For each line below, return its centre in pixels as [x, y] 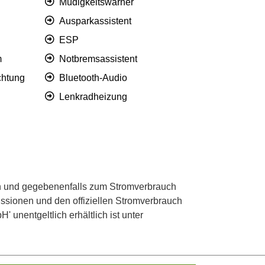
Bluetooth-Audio [93, 78]
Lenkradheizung [93, 97]
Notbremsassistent [98, 59]
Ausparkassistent [95, 21]
